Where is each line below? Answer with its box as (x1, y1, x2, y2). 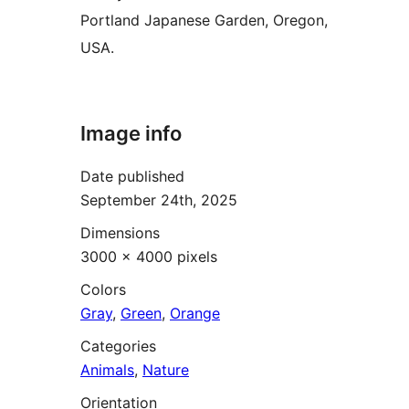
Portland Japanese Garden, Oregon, (80, 11, 328, 29)
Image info (80, 121, 182, 146)
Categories (80, 336, 156, 355)
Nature (142, 360, 189, 379)
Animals (80, 360, 134, 379)
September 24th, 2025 (80, 190, 237, 209)
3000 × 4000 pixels (80, 246, 217, 266)
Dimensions (80, 223, 160, 242)
